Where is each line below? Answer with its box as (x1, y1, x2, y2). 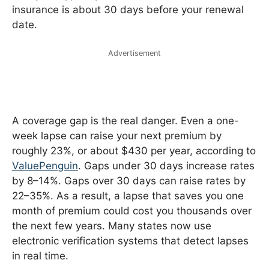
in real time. (12, 250, 68, 262)
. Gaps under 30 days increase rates (78, 160, 255, 172)
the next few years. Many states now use (12, 220, 211, 232)
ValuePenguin (12, 160, 78, 172)
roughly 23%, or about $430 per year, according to (12, 145, 256, 157)
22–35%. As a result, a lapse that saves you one (12, 190, 244, 202)
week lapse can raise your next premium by (12, 130, 222, 142)
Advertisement (108, 49, 161, 58)
